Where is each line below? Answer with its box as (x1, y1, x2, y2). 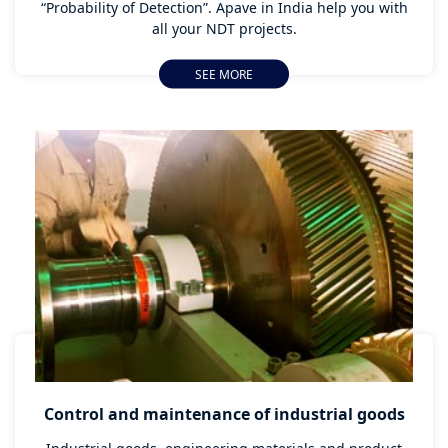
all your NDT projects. (151, 18, 297, 38)
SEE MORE (195, 65, 253, 83)
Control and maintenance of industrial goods (43, 403, 405, 426)
